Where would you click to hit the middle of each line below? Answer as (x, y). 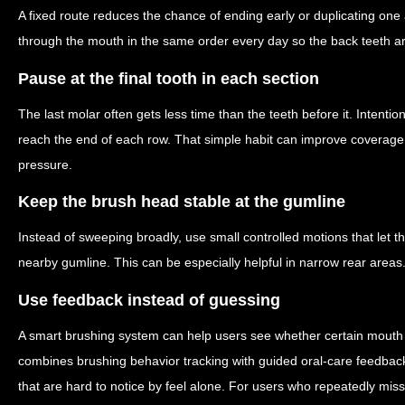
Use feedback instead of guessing (149, 300)
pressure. (45, 164)
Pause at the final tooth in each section (169, 78)
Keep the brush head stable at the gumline (182, 202)
